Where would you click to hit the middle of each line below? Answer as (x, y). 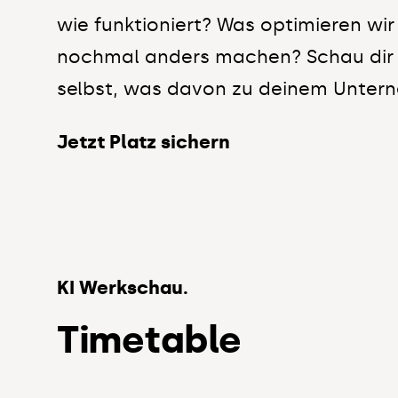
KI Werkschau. (123, 288)
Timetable (149, 340)
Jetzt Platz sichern (143, 143)
